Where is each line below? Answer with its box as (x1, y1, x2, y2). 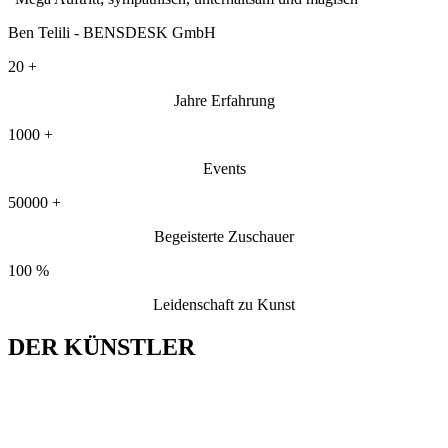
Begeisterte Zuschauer (154, 228, 294, 246)
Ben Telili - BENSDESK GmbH (8, 24, 216, 42)
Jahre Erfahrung (173, 92, 275, 110)
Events (202, 160, 246, 178)
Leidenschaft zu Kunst (153, 296, 295, 314)
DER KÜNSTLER (8, 334, 195, 361)
